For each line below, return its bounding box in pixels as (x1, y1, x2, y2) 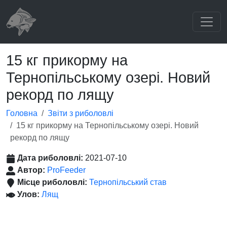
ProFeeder (47, 166, 86, 174)
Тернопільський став (89, 178, 167, 186)
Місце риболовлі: (17, 178, 89, 186)
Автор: (17, 166, 47, 174)
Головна (6, 109, 37, 118)
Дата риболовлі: (17, 154, 85, 162)
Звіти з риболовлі (48, 109, 113, 118)
